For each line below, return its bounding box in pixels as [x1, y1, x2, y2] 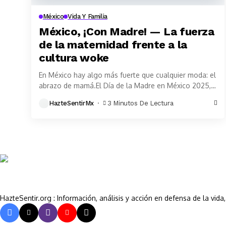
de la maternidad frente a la [39, 38, 187, 51]
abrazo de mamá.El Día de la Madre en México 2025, [39, 81, 211, 90]
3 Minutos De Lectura [107, 99, 174, 107]
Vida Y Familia [68, 12, 107, 20]
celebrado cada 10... [39, 91, 104, 100]
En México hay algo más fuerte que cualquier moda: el [39, 70, 216, 79]
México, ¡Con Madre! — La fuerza [39, 25, 214, 38]
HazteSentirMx [49, 99, 94, 107]
